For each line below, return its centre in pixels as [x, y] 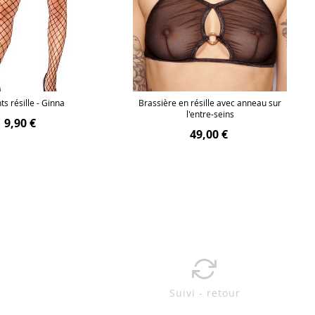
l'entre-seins [210, 114]
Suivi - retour [205, 293]
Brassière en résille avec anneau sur [210, 102]
